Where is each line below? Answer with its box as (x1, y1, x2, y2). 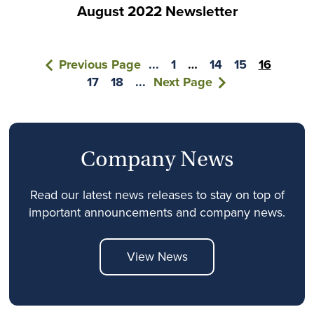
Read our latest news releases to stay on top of (29, 186, 285, 205)
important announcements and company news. (29, 203, 285, 222)
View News (126, 247, 188, 266)
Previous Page (58, 55, 144, 74)
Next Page (153, 73, 212, 92)
